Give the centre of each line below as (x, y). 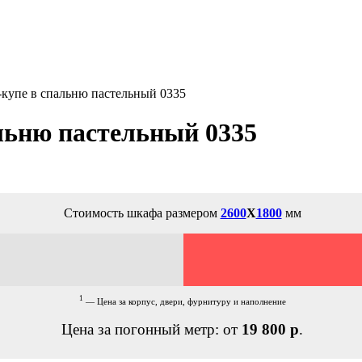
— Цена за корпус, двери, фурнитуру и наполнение (184, 301)
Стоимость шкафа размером (142, 213)
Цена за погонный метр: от (152, 329)
